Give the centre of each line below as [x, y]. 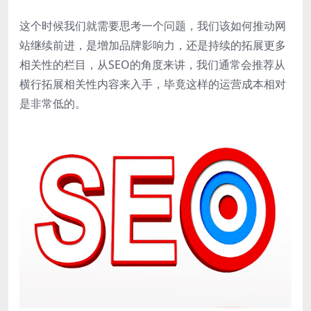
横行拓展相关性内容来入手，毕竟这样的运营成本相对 [153, 84]
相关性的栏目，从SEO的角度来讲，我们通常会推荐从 [152, 64]
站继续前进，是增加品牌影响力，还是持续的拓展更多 [153, 45]
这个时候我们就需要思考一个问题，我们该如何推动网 [153, 25]
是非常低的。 [53, 103]
